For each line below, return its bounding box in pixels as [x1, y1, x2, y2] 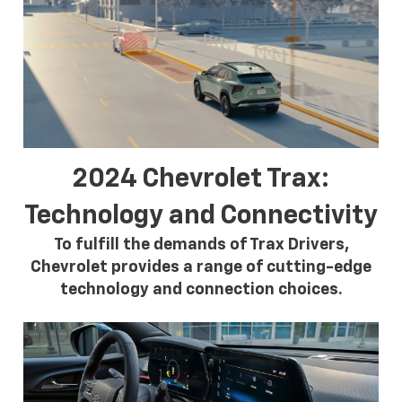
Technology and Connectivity [24, 202, 378, 229]
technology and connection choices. [59, 281, 343, 298]
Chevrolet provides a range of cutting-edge [31, 258, 371, 275]
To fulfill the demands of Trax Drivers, [53, 236, 349, 253]
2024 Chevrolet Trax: [73, 165, 329, 192]
